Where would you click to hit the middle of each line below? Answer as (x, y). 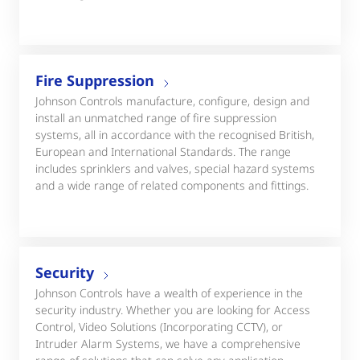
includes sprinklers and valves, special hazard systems (175, 169)
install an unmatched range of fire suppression (156, 118)
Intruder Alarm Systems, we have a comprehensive (168, 344)
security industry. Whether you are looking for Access (173, 310)
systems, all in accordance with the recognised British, (175, 135)
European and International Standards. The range (163, 152)
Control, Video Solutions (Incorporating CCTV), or (159, 327)
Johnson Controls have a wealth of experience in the (169, 293)
